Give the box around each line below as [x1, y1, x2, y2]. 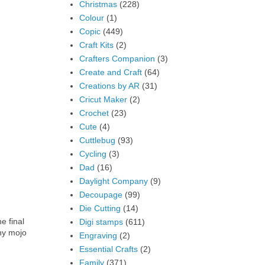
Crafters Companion [79, 53, 155, 63]
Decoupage [79, 189, 122, 199]
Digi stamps [79, 216, 123, 227]
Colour [79, 12, 104, 22]
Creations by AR [79, 80, 140, 91]
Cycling [79, 148, 106, 159]
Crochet [79, 108, 109, 118]
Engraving [79, 230, 117, 240]
